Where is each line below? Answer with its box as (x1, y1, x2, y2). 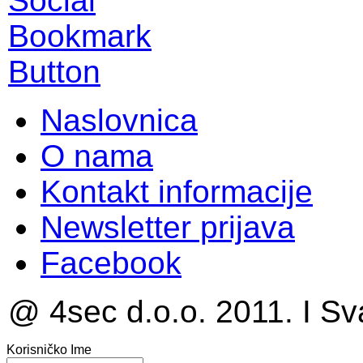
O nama (41, 138, 153, 173)
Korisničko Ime (6, 342, 92, 357)
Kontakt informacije (41, 173, 313, 209)
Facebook (41, 245, 181, 280)
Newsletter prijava (41, 209, 295, 245)
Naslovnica (41, 102, 198, 138)
